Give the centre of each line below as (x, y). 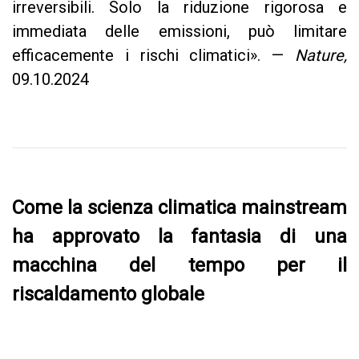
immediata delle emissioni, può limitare (179, 31)
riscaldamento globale (108, 294)
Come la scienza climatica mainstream (179, 208)
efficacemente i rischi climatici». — (153, 55)
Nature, (321, 55)
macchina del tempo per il (179, 265)
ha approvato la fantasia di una (179, 236)
